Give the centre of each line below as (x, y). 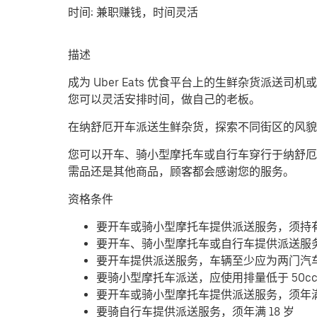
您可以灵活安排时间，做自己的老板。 (164, 99)
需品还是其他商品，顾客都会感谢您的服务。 (181, 171)
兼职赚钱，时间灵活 (147, 12)
